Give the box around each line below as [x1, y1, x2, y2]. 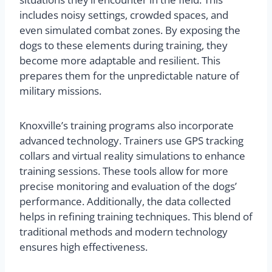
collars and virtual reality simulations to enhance [19, 149, 245, 163]
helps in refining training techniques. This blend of [19, 209, 253, 224]
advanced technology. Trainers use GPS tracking [19, 134, 243, 148]
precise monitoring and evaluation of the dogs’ [19, 179, 237, 194]
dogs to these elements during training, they [19, 38, 228, 53]
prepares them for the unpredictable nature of [19, 69, 239, 83]
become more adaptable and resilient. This [19, 53, 220, 68]
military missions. [19, 84, 101, 98]
